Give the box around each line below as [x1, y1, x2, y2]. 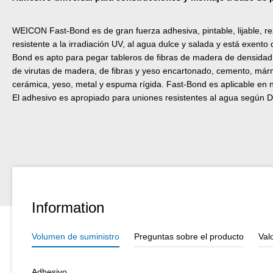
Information [32, 199, 104, 216]
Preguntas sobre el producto [134, 231, 244, 241]
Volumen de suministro [32, 231, 119, 241]
